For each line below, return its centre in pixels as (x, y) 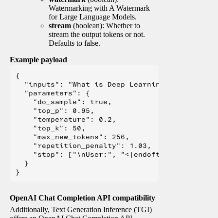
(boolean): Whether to (106, 25)
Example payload (38, 59)
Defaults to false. (74, 43)
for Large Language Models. (93, 17)
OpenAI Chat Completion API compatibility (82, 198)
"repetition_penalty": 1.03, (83, 145)
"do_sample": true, (64, 101)
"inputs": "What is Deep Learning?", (97, 84)
